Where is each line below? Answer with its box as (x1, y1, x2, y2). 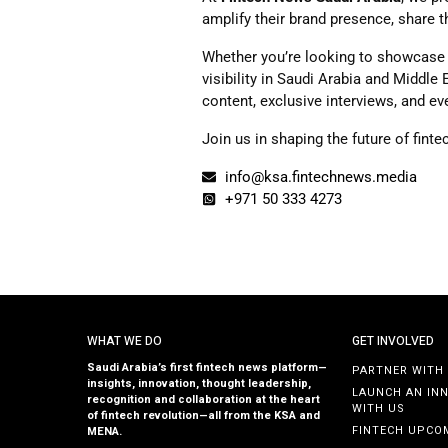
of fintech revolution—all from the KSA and (87, 407, 320, 425)
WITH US (352, 400, 406, 418)
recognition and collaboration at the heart (87, 391, 320, 409)
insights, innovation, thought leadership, (87, 375, 311, 393)
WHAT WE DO (87, 332, 162, 350)
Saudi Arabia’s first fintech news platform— (87, 359, 327, 377)
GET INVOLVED (352, 332, 435, 350)
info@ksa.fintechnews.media (224, 168, 417, 186)
